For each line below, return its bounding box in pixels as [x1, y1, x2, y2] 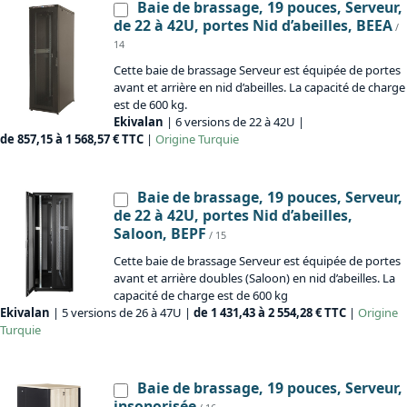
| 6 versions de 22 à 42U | [164, 114, 304, 131]
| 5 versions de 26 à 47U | [50, 304, 194, 322]
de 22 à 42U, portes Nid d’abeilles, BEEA [114, 15, 392, 36]
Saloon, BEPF [114, 223, 206, 244]
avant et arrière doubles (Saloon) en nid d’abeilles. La [114, 270, 395, 287]
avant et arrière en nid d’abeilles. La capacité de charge [114, 79, 405, 96]
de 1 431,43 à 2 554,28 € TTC [194, 304, 346, 322]
